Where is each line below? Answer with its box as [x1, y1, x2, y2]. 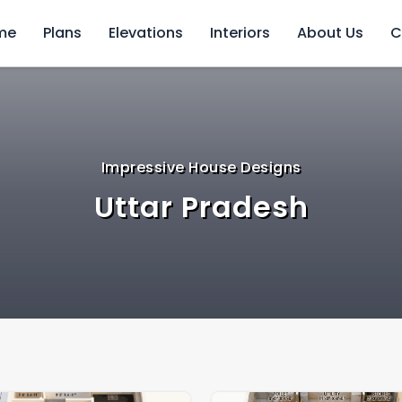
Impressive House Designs [100, 157, 301, 178]
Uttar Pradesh [93, 187, 309, 227]
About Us [296, 22, 363, 43]
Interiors [209, 22, 270, 43]
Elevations [108, 22, 183, 43]
